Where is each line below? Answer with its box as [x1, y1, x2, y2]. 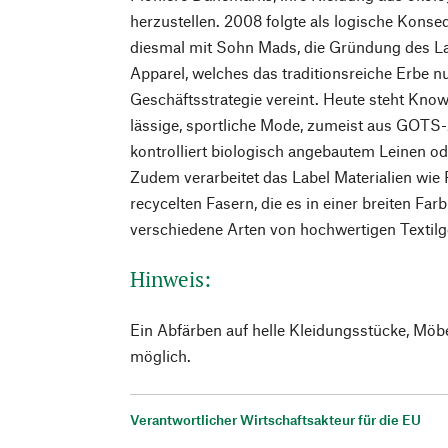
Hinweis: [130, 264, 212, 293]
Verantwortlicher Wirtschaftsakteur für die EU [130, 410, 422, 428]
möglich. [130, 345, 192, 365]
